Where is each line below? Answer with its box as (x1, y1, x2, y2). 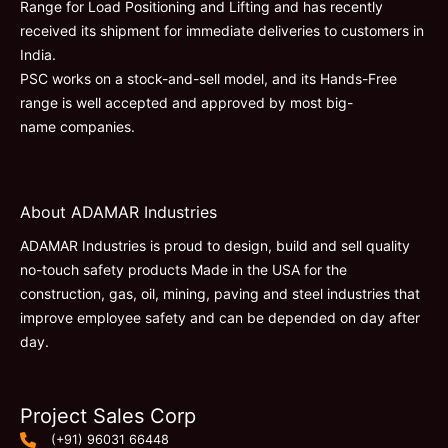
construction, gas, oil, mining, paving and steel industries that (20, 284, 420, 302)
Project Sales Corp (20, 403, 196, 428)
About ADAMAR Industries (20, 201, 217, 222)
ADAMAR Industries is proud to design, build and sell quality (20, 236, 410, 254)
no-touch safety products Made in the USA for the (20, 260, 347, 278)
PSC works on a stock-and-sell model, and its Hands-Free (20, 69, 397, 87)
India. (20, 45, 56, 63)
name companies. (20, 117, 135, 135)
